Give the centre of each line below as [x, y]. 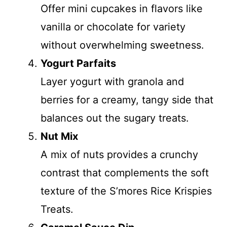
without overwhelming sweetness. [122, 45]
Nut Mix [59, 136]
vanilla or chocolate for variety [113, 27]
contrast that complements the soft [125, 173]
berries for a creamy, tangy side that [127, 100]
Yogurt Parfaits [78, 63]
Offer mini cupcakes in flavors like [122, 9]
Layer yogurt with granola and [112, 82]
